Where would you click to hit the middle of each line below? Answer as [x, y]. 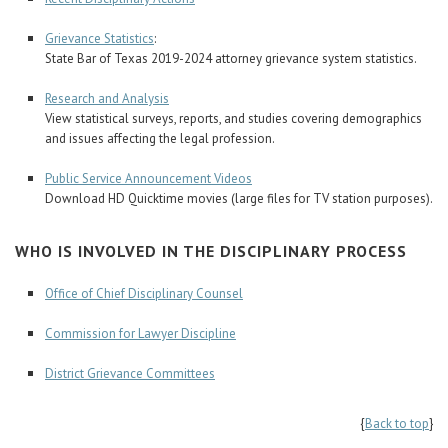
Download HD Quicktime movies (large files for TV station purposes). [239, 198]
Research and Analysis [107, 98]
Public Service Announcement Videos [148, 178]
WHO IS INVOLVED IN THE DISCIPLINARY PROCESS [211, 251]
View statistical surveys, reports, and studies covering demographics [233, 118]
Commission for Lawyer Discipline [140, 333]
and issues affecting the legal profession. [160, 138]
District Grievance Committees [130, 373]
